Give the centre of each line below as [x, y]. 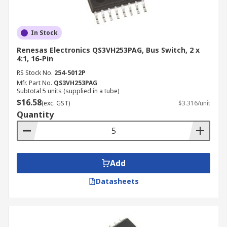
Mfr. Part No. [34, 83]
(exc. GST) [56, 103]
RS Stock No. [35, 73]
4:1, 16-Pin [35, 59]
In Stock [44, 33]
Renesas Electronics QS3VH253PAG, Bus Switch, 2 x [108, 50]
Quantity [35, 115]
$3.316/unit [194, 103]
